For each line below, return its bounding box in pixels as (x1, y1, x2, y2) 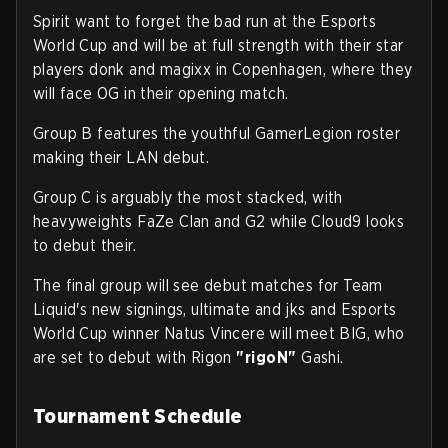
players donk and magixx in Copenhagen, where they (33, 60, 413, 80)
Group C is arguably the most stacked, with (33, 188, 343, 208)
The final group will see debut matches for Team (33, 276, 383, 296)
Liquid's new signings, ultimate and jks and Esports (33, 300, 397, 320)
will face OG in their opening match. (33, 84, 289, 104)
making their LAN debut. (33, 148, 210, 168)
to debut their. (33, 236, 137, 256)
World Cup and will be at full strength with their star (33, 36, 404, 56)
